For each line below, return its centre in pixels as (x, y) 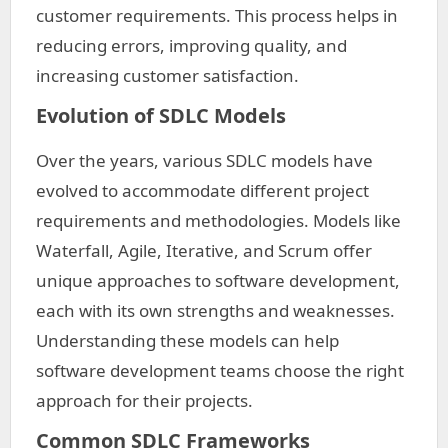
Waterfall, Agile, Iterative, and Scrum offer (204, 250)
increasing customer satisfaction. (167, 75)
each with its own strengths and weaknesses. (215, 310)
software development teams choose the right (220, 370)
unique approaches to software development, (218, 280)
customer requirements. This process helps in (217, 15)
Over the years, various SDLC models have (204, 160)
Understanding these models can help (187, 340)
